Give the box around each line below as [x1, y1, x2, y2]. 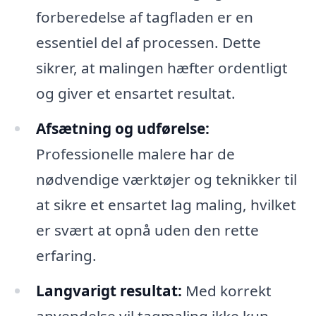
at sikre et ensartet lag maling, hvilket [35, 195, 296, 215]
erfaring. [35, 245, 97, 266]
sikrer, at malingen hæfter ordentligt [35, 58, 288, 78]
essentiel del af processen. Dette [35, 32, 261, 53]
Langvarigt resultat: [35, 280, 182, 300]
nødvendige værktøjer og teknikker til [35, 169, 297, 190]
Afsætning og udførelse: [35, 119, 209, 139]
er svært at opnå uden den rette [35, 220, 259, 241]
